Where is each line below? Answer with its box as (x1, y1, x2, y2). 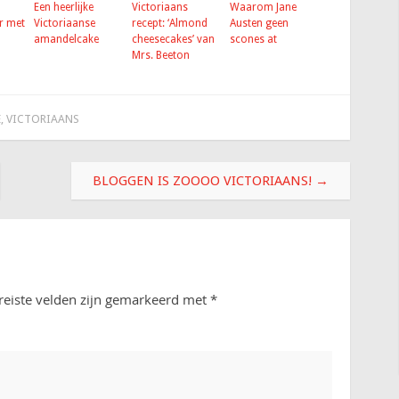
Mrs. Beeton (132, 49, 190, 62)
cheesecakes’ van (132, 33, 215, 46)
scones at (230, 33, 277, 46)
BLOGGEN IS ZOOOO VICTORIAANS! (93, 172, 315, 189)
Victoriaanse (34, 17, 95, 30)
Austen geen (230, 17, 289, 30)
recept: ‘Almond (132, 17, 208, 30)
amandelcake (34, 33, 99, 46)
